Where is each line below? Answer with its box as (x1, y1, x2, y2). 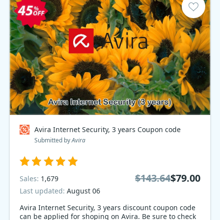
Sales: (20, 173, 41, 183)
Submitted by (34, 136, 72, 144)
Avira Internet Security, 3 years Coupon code (34, 125, 181, 134)
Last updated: (20, 186, 67, 195)
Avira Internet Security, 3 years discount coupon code (20, 203, 123, 212)
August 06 (67, 186, 100, 195)
